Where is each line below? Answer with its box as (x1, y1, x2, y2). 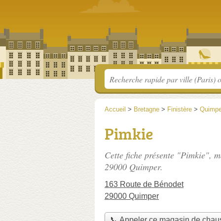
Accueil (105, 106, 126, 113)
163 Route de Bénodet (105, 180, 184, 188)
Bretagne (134, 106, 159, 113)
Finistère (167, 106, 192, 113)
